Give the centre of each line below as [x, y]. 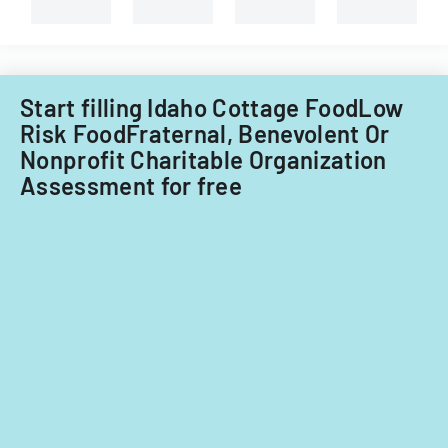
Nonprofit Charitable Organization [203, 159]
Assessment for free [131, 185]
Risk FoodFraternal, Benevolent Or [205, 133]
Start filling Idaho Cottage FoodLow [212, 107]
